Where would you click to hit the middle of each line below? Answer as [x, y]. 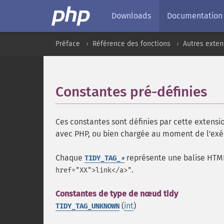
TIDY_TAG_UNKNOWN [87, 206]
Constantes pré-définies [131, 92]
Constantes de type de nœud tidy [117, 194]
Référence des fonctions [131, 44]
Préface [68, 44]
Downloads [131, 16]
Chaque [70, 158]
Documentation [195, 16]
